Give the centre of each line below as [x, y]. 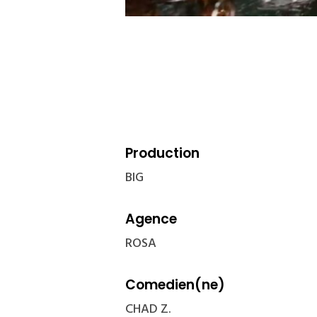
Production [162, 153]
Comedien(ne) [175, 284]
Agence [151, 219]
